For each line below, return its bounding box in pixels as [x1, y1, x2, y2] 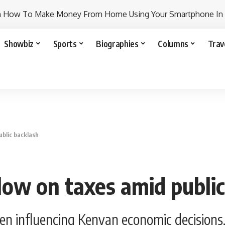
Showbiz [4, 38, 34, 49]
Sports [53, 38, 77, 49]
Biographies [96, 38, 139, 49]
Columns [158, 38, 188, 49]
